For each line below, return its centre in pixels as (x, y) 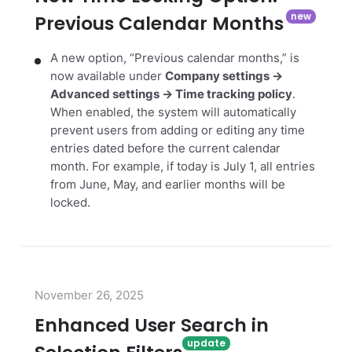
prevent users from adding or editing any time (178, 131)
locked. (70, 203)
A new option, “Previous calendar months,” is (175, 59)
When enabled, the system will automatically (173, 113)
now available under (108, 77)
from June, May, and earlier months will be (168, 185)
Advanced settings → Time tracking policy (171, 95)
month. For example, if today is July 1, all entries (183, 167)
